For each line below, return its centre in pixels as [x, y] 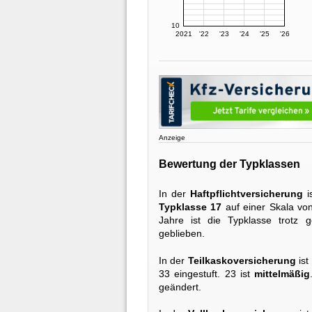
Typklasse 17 [190, 207]
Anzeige [172, 138]
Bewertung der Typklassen [229, 164]
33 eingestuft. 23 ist [207, 273]
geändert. [180, 287]
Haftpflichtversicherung [247, 194]
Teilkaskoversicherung [242, 260]
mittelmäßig [282, 273]
